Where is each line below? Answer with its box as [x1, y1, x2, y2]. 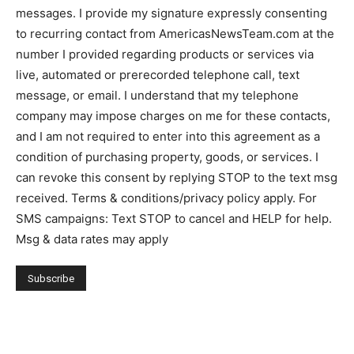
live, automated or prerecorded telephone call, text [16, 67, 299, 82]
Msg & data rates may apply [16, 232, 168, 247]
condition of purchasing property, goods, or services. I [16, 149, 318, 164]
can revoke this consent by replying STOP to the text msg [16, 170, 337, 185]
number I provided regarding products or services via [16, 47, 314, 62]
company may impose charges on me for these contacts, [16, 108, 330, 123]
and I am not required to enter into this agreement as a [16, 129, 320, 144]
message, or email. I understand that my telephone [16, 88, 299, 103]
